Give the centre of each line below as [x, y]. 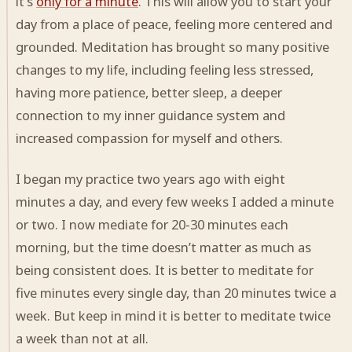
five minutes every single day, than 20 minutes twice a [176, 292]
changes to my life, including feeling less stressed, [165, 69]
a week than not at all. [82, 338]
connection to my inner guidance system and [150, 115]
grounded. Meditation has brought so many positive [172, 46]
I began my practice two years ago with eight [150, 178]
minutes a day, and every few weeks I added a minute [175, 201]
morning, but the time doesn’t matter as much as [163, 247]
